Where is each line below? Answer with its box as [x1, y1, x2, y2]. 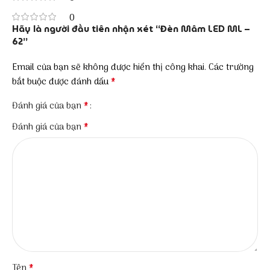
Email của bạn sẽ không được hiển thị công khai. [12, 60, 206, 75]
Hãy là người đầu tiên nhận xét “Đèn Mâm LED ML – [12, 21, 250, 36]
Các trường [209, 60, 254, 75]
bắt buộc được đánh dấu [12, 74, 111, 89]
